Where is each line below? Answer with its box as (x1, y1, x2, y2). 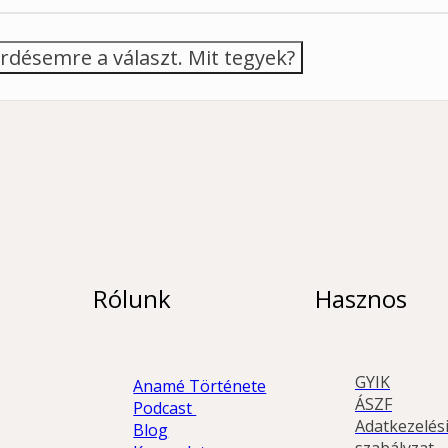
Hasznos (315, 281, 408, 315)
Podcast (133, 396, 197, 419)
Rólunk (93, 281, 172, 315)
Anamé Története (133, 374, 267, 397)
